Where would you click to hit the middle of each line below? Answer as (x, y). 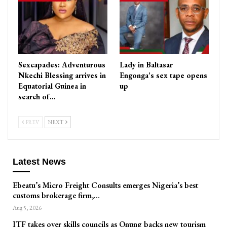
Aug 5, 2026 (27, 208)
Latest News (39, 161)
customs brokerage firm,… (56, 196)
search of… (37, 96)
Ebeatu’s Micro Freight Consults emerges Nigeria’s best (105, 185)
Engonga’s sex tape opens (163, 75)
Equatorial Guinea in (52, 86)
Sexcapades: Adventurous (62, 64)
